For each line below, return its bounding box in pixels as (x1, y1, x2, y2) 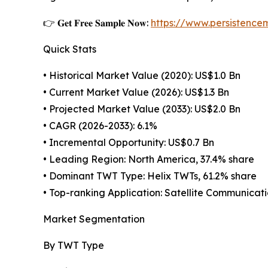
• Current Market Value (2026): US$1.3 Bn (43, 86, 229, 99)
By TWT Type (43, 239, 104, 252)
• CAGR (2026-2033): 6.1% (43, 120, 157, 132)
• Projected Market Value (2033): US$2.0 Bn (43, 103, 240, 115)
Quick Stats (43, 43, 96, 56)
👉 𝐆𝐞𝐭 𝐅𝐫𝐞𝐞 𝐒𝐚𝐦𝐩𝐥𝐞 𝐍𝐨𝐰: (43, 17, 151, 29)
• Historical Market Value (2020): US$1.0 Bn (43, 69, 240, 82)
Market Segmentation (43, 213, 145, 226)
